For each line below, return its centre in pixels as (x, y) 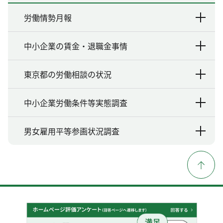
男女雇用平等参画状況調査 (72, 131)
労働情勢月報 (48, 17)
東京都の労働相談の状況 (68, 74)
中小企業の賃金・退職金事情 (76, 46)
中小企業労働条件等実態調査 (76, 102)
